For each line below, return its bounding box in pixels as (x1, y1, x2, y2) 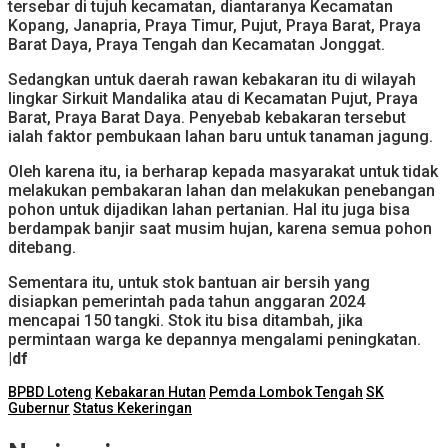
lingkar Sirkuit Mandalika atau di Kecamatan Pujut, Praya (8, 89, 418, 109)
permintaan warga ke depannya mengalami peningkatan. (8, 330, 421, 350)
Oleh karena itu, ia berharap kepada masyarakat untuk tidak (8, 162, 438, 182)
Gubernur (8, 400, 70, 417)
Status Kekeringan (73, 400, 192, 417)
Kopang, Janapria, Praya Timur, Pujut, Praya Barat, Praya (8, 16, 421, 36)
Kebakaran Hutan (95, 384, 206, 401)
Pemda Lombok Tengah (209, 384, 363, 401)
